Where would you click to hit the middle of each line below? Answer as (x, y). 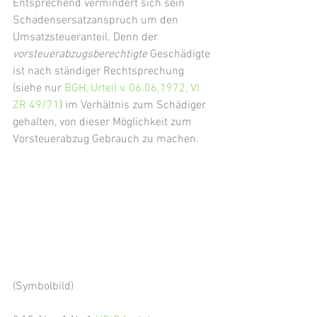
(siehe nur (39, 88)
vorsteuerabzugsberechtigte (81, 54)
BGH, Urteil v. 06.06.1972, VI (133, 88)
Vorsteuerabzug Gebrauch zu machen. (106, 139)
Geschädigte (181, 54)
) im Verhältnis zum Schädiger (134, 105)
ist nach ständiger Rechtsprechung (100, 71)
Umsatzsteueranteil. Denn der (87, 38)
